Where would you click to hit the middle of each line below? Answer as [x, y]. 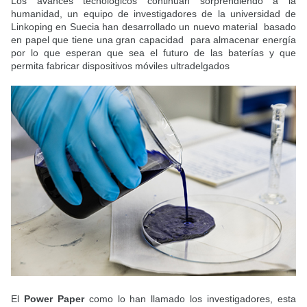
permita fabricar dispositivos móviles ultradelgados [123, 66]
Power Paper [54, 298]
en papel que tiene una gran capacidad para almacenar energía [153, 40]
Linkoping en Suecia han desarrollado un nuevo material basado [153, 27]
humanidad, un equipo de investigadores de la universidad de [153, 14]
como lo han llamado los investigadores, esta [190, 298]
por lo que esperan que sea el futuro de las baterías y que [153, 53]
